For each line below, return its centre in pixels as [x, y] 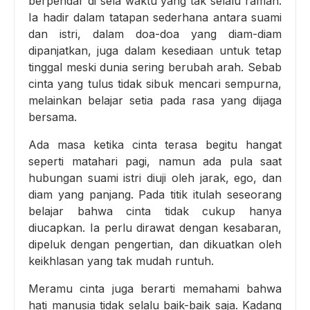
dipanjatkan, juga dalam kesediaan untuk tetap [155, 50]
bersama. [53, 117]
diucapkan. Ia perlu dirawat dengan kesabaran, [155, 227]
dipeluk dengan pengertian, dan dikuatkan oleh [155, 244]
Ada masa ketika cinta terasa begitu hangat [155, 144]
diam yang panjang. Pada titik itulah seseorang [155, 194]
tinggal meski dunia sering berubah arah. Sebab [155, 67]
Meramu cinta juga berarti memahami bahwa [155, 288]
